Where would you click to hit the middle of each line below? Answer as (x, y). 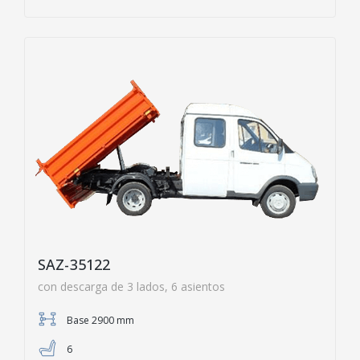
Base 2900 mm (100, 321)
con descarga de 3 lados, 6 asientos (131, 287)
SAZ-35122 (74, 265)
